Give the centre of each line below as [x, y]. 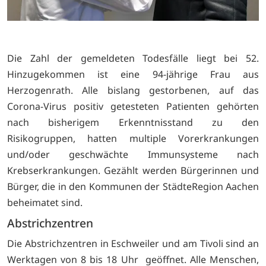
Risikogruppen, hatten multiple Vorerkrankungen [133, 138]
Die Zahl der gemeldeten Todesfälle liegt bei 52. [133, 58]
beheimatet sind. [45, 202]
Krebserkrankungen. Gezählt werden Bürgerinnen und [133, 170]
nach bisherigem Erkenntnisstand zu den [133, 122]
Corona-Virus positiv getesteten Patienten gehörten [133, 106]
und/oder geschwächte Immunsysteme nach [133, 154]
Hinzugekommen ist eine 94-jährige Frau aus [133, 74]
